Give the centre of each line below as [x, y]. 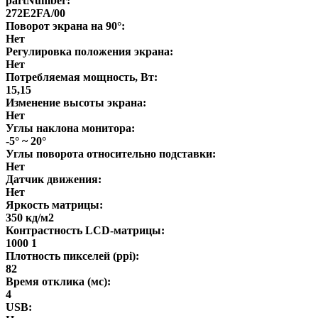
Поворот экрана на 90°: [65, 26]
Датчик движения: [54, 179]
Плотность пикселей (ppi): [72, 256]
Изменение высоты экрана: [76, 102]
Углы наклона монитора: [70, 128]
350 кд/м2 [30, 217]
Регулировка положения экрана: [89, 51]
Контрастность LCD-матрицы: [85, 230]
